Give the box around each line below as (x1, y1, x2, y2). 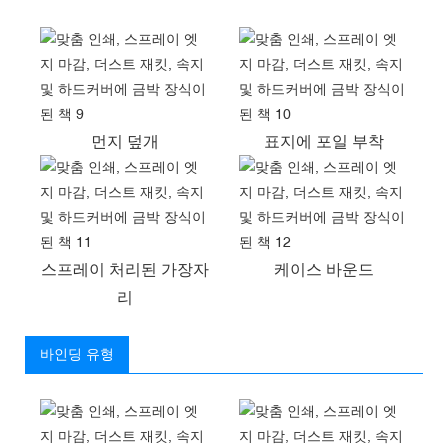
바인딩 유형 (40, 345, 114, 362)
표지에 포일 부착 (263, 131, 384, 150)
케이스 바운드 (273, 259, 374, 278)
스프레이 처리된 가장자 (40, 259, 209, 278)
